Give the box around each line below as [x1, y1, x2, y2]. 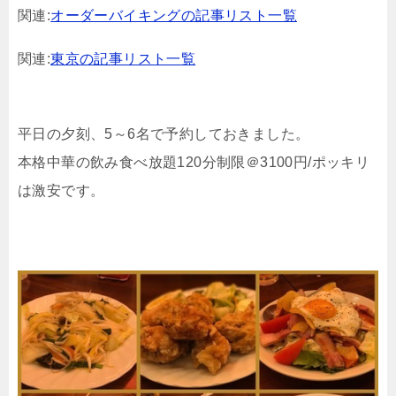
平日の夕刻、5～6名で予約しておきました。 [18, 126, 310, 141]
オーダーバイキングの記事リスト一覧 [50, 7, 298, 23]
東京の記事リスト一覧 [50, 50, 196, 66]
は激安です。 [18, 182, 105, 198]
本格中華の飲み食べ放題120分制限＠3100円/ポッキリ [18, 154, 370, 170]
